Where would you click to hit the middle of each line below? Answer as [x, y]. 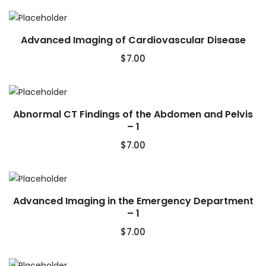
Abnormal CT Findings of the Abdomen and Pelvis [133, 115]
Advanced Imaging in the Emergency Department [133, 201]
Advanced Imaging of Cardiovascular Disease [133, 40]
